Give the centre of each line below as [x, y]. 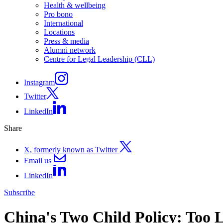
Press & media [66, 41]
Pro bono [58, 14]
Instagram [39, 83]
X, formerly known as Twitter [72, 149]
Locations [59, 32]
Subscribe [19, 193]
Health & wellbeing [75, 5]
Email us [38, 160]
